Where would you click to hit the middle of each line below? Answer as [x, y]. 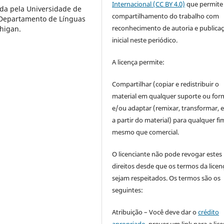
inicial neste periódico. [145, 40]
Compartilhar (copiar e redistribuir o [166, 84]
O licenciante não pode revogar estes [167, 154]
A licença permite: [138, 62]
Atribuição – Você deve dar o [155, 212]
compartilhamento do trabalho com [166, 16]
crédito [209, 212]
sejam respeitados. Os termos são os [166, 178]
